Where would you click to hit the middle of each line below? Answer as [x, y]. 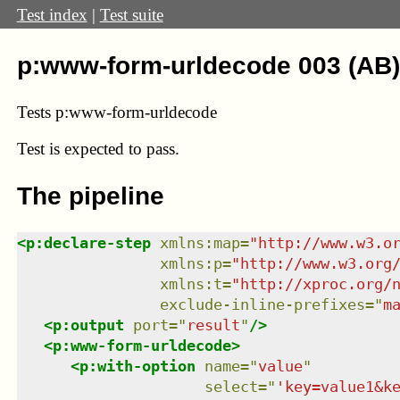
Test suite [131, 14]
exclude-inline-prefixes [262, 304]
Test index [52, 14]
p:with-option [137, 366]
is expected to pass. [114, 149]
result [213, 325]
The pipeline [90, 196]
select [231, 386]
